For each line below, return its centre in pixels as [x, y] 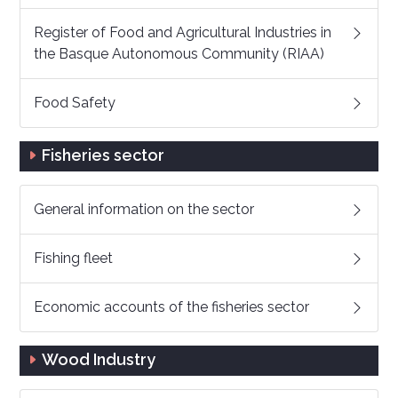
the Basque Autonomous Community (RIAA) [179, 54]
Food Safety [75, 103]
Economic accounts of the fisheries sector [171, 307]
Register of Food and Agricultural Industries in [183, 32]
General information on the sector [144, 209]
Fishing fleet [73, 258]
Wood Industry [99, 359]
